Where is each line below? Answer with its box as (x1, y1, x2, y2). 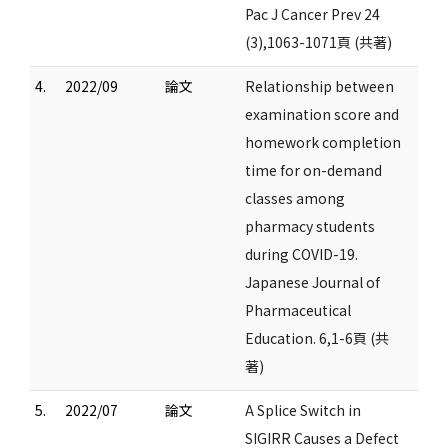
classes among (245, 188, 345, 208)
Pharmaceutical (245, 300, 351, 320)
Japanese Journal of (245, 272, 380, 292)
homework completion (245, 132, 401, 152)
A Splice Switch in (245, 400, 361, 420)
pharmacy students (245, 216, 375, 236)
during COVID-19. (245, 244, 358, 264)
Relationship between (245, 76, 394, 96)
